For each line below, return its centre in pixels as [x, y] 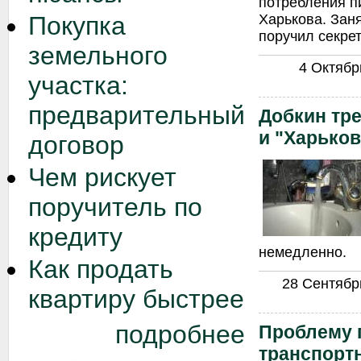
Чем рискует [102, 177]
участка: [78, 85]
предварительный [136, 115]
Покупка [77, 25]
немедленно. [303, 253]
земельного [98, 55]
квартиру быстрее [136, 299]
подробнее [180, 334]
